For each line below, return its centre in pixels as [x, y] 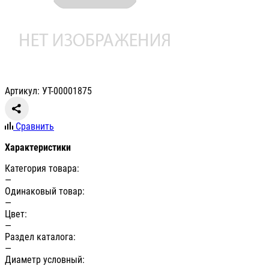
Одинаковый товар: [45, 192]
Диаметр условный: [45, 260]
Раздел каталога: [40, 237]
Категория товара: [42, 169]
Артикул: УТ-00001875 [48, 91]
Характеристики [38, 148]
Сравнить [35, 127]
